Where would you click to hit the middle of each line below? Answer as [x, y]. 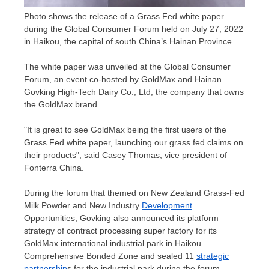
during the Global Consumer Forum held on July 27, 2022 [134, 29]
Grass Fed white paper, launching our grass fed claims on [134, 142]
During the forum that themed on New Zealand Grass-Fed [134, 192]
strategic [213, 255]
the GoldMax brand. [62, 104]
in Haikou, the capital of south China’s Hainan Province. [129, 41]
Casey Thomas [131, 155]
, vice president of [193, 155]
